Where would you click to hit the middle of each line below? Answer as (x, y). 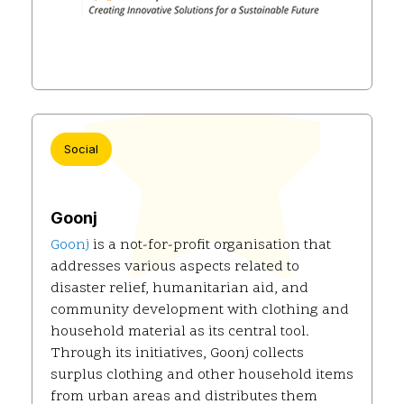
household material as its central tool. (180, 332)
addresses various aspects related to (175, 267)
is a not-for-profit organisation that (210, 246)
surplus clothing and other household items (202, 376)
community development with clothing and (200, 311)
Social (81, 149)
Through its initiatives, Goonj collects (177, 354)
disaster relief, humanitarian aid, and (179, 289)
